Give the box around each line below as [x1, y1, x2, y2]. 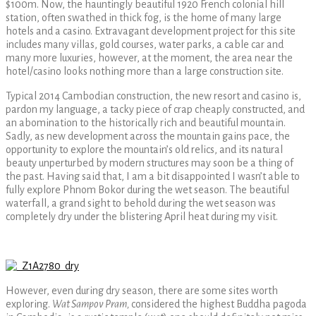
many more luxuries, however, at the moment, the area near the [6, 51, 293, 63]
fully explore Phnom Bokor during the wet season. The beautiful [6, 183, 289, 195]
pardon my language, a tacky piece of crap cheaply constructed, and [6, 103, 305, 115]
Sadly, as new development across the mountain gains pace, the [6, 130, 290, 142]
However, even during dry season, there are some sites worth [6, 284, 278, 296]
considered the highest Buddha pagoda [131, 298, 307, 310]
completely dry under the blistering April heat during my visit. [6, 210, 278, 222]
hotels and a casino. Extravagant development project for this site [6, 25, 296, 37]
